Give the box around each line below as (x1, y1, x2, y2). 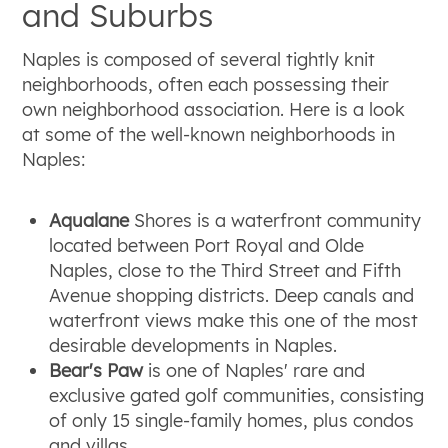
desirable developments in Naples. (49, 334, 338, 358)
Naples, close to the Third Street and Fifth (49, 259, 402, 283)
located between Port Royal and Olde (49, 234, 365, 258)
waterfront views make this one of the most (49, 309, 419, 333)
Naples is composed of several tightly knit (22, 48, 376, 72)
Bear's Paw (49, 359, 144, 383)
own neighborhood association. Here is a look (22, 98, 406, 122)
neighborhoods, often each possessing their (22, 73, 390, 97)
